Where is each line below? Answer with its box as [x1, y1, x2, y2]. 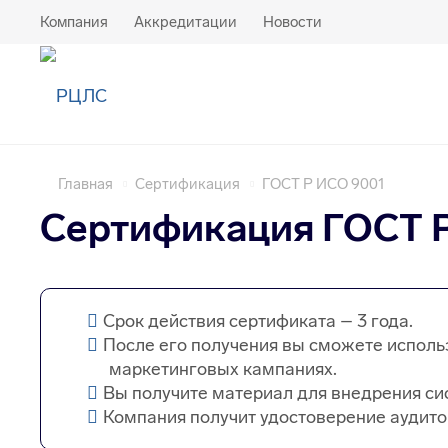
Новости [263, 13, 322, 31]
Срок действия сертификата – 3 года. [103, 310, 413, 333]
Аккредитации [134, 13, 237, 31]
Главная [58, 175, 113, 193]
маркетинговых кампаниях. [109, 358, 337, 381]
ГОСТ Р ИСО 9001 [262, 175, 385, 193]
